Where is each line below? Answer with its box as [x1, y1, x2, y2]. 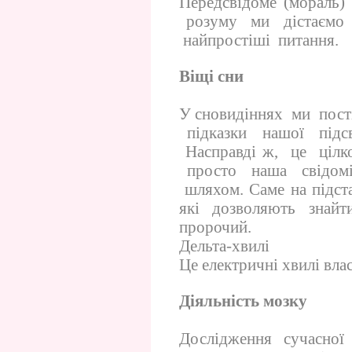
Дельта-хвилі [179, 236, 269, 256]
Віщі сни [179, 67, 244, 86]
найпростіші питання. [179, 31, 339, 50]
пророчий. [179, 218, 251, 237]
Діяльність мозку [179, 291, 307, 311]
